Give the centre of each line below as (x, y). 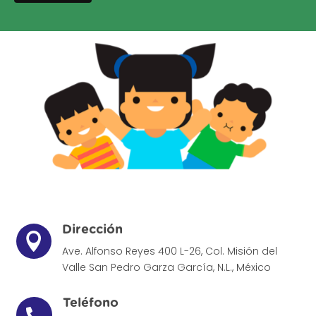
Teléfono (90, 304)
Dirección (92, 230)
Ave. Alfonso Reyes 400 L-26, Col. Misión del (169, 251)
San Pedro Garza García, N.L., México (180, 268)
